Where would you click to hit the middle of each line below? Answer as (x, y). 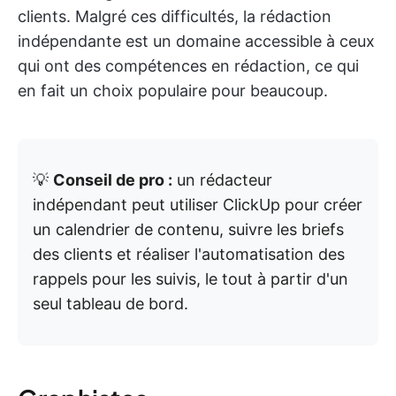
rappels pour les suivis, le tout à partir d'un (190, 279)
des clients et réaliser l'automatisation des (189, 254)
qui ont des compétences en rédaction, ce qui (188, 66)
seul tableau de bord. (110, 304)
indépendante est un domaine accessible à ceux (196, 41)
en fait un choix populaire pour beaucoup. (173, 91)
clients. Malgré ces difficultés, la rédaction (175, 16)
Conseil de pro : (113, 180)
